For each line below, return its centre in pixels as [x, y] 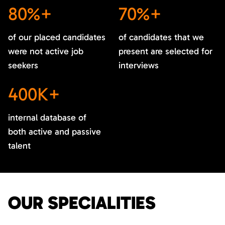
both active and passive [54, 132]
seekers [23, 65]
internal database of [47, 118]
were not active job [46, 51]
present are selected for [165, 51]
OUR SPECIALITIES [82, 203]
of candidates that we [161, 37]
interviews [139, 65]
